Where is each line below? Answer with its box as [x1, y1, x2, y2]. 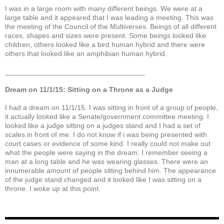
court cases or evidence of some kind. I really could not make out [5, 139, 210, 147]
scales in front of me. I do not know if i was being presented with [5, 130, 207, 138]
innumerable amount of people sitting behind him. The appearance [5, 166, 216, 174]
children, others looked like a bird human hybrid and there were [5, 40, 205, 48]
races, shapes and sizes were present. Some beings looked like [5, 31, 206, 39]
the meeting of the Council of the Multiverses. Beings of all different [5, 22, 216, 30]
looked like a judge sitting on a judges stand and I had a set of [5, 121, 200, 129]
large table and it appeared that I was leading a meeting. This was [5, 13, 213, 21]
